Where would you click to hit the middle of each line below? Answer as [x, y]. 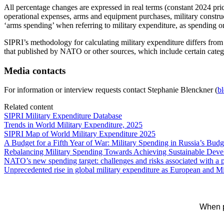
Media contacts [35, 70]
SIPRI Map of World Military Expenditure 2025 [80, 134]
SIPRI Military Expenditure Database [63, 116]
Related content [28, 107]
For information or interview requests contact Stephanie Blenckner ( [111, 90]
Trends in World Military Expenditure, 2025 [73, 125]
